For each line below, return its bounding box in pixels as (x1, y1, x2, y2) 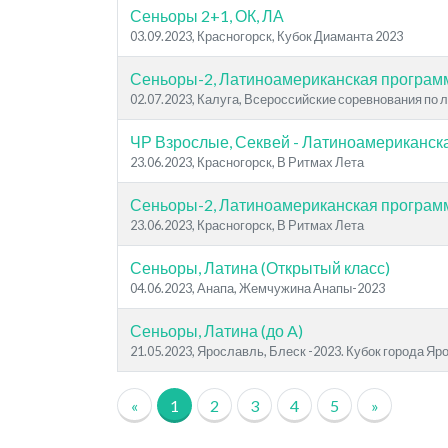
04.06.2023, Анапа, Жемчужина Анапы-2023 (130, 280, 385, 296)
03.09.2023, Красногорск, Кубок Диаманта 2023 (130, 28, 403, 44)
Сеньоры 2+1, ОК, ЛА (130, 6, 284, 25)
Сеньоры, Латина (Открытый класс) (130, 258, 390, 277)
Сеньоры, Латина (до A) (130, 321, 303, 340)
